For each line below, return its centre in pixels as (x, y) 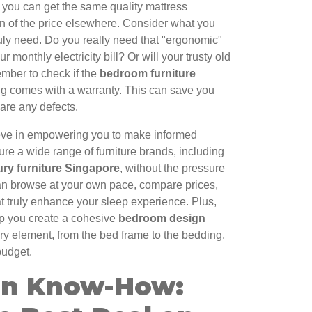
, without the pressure (172, 169)
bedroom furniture (148, 74)
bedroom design (162, 219)
